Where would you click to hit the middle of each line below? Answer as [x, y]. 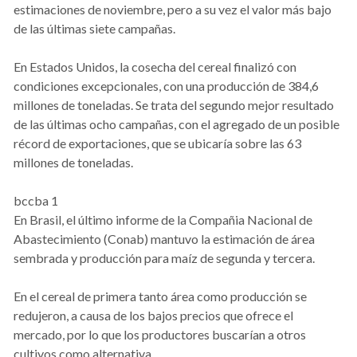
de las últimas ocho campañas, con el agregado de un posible [177, 124]
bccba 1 [36, 201]
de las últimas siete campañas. [94, 29]
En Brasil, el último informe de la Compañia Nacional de [163, 220]
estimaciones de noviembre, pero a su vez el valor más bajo [173, 10]
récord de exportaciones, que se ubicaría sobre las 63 [157, 143]
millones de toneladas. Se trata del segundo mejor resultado [174, 105]
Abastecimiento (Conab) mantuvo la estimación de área [164, 239]
